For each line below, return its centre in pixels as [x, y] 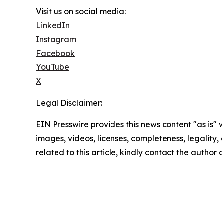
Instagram [56, 39]
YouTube [53, 67]
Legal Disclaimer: [69, 103]
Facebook [55, 53]
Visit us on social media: [81, 12]
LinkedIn [53, 26]
